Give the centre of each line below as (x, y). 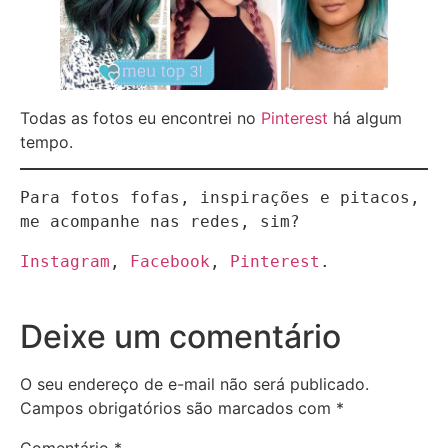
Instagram (65, 262)
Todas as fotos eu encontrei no (140, 117)
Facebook (170, 262)
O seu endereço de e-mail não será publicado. (194, 384)
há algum (365, 117)
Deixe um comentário (180, 337)
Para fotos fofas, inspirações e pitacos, (220, 198)
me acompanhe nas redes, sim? (160, 222)
